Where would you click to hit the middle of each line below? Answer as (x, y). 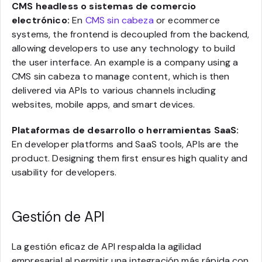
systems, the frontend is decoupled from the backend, (131, 34)
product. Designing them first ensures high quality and (130, 158)
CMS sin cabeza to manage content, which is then (121, 76)
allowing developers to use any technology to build (124, 48)
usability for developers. (64, 172)
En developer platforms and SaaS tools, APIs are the (125, 144)
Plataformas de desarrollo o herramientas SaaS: (125, 130)
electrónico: (41, 20)
